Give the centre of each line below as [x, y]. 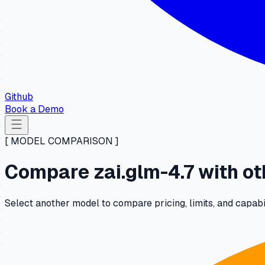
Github [19, 97]
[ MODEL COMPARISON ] [62, 141]
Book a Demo [34, 109]
